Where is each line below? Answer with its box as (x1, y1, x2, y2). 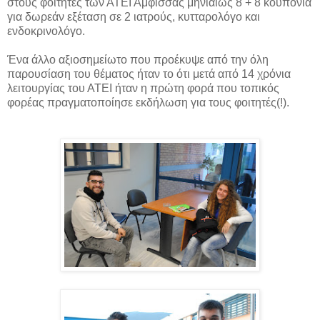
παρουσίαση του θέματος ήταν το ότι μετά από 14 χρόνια (7, 67, 291, 80)
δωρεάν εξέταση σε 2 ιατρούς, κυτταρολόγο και (25, 10, 260, 23)
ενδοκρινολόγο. (7, 24, 85, 37)
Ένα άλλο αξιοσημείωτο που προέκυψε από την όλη (7, 53, 269, 66)
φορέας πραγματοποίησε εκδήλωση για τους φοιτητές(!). (7, 96, 289, 109)
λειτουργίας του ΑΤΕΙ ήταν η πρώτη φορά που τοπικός (7, 81, 279, 94)
